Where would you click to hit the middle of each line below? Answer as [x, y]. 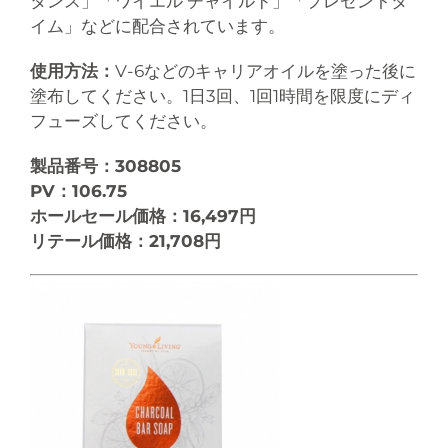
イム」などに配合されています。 [157, 25]
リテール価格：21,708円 [128, 240]
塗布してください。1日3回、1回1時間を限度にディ [222, 95]
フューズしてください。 [123, 120]
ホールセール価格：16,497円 [145, 215]
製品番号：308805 [108, 165]
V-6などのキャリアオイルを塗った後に [265, 70]
